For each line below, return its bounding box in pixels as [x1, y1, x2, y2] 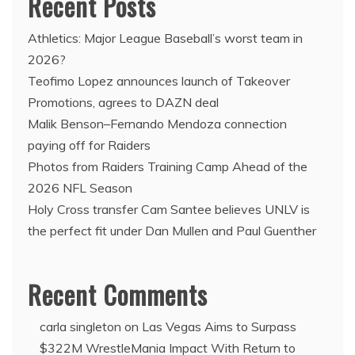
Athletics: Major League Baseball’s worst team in [28, 30, 303, 47]
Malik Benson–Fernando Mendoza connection [28, 116, 287, 132]
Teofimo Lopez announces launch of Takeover [28, 73, 290, 90]
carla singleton [40, 319, 121, 335]
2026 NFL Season [28, 180, 132, 197]
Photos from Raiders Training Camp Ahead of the [28, 158, 307, 175]
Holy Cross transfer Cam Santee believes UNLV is [28, 201, 310, 218]
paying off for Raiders [28, 137, 151, 154]
